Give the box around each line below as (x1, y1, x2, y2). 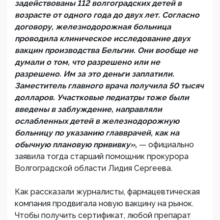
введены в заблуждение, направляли (15, 105, 162, 114)
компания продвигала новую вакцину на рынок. (15, 199, 193, 209)
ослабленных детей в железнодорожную (15, 116, 179, 126)
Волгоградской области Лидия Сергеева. (15, 164, 172, 173)
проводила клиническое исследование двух (15, 34, 190, 44)
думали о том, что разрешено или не (15, 57, 160, 67)
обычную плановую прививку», (15, 140, 139, 150)
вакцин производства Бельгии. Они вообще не (15, 46, 198, 55)
